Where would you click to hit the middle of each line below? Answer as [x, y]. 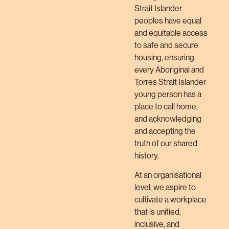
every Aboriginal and [169, 70]
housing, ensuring [165, 57]
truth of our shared [166, 143]
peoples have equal [168, 20]
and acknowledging [168, 119]
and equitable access [171, 33]
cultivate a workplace [171, 200]
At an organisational [168, 175]
